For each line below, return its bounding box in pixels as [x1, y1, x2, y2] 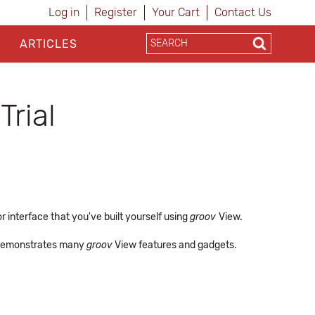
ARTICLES [19, 37, 77, 51]
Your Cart [152, 6, 200, 19]
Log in [49, 6, 79, 19]
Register [94, 6, 137, 19]
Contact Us [214, 6, 271, 19]
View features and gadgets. [112, 239, 237, 251]
